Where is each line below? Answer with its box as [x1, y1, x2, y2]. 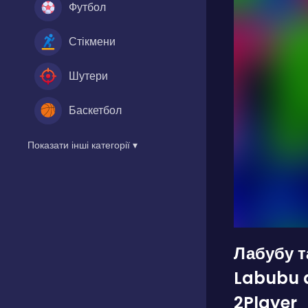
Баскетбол [69, 102, 122, 118]
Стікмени [69, 33, 115, 49]
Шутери [69, 67, 108, 84]
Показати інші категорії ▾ [27, 137, 137, 152]
